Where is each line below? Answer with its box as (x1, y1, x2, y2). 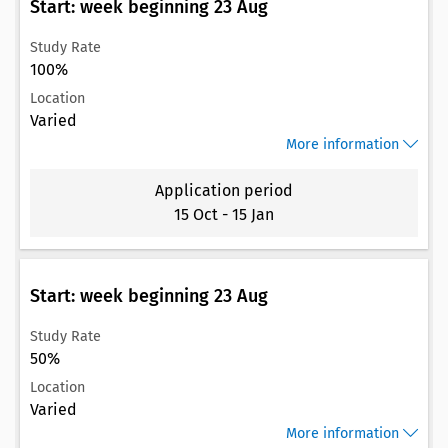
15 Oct (174, 204, 218, 224)
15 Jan (232, 204, 274, 224)
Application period (155, 180, 293, 200)
